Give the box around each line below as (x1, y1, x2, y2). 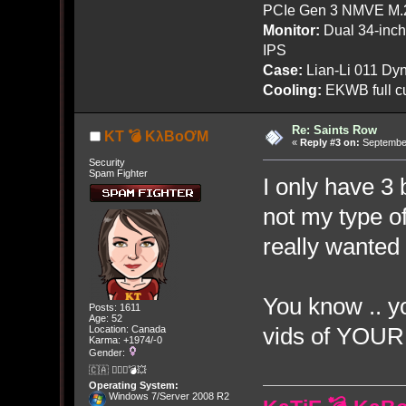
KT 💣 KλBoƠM (103, 129, 208, 145)
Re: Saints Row (292, 123, 377, 138)
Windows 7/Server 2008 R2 (105, 390, 229, 401)
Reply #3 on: (300, 137, 360, 149)
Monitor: (262, 22, 320, 39)
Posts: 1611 (88, 302, 140, 314)
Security (88, 156, 125, 168)
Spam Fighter (88, 167, 148, 179)
